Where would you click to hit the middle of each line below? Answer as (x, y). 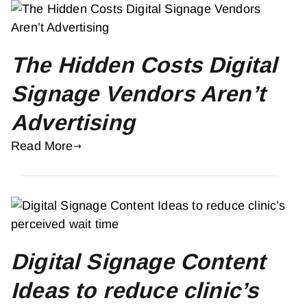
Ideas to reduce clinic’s (135, 290)
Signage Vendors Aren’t (138, 94)
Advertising (73, 122)
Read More (42, 146)
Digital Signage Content (138, 261)
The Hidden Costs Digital (144, 65)
